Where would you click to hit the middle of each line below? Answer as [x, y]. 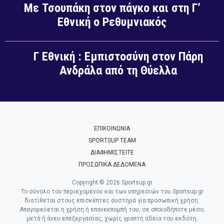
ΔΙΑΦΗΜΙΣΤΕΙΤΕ [112, 152]
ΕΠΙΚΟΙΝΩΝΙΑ [112, 128]
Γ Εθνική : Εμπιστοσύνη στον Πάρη [118, 56]
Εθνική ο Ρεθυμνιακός [112, 22]
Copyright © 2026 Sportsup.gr [112, 182]
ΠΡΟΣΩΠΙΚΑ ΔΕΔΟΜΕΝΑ [112, 164]
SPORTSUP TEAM [112, 140]
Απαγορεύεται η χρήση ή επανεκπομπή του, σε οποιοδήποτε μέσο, [112, 209]
